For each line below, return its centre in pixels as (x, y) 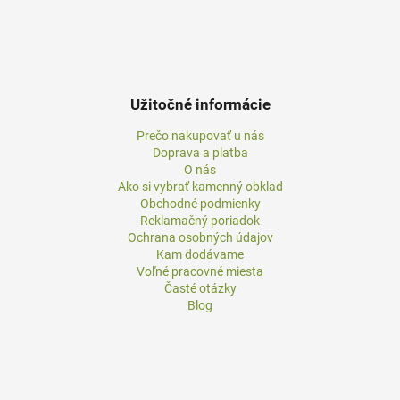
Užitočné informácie (200, 104)
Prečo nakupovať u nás (200, 136)
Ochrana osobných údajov (200, 238)
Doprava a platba (200, 153)
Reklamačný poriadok (200, 221)
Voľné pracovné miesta (200, 272)
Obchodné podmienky (200, 204)
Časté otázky (200, 289)
